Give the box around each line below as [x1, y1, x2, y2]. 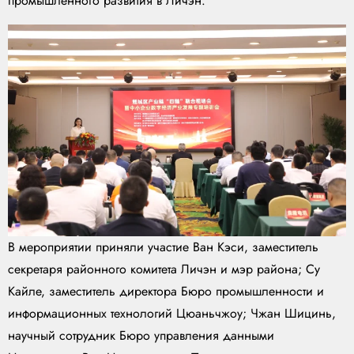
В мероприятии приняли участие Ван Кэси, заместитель [8, 238, 318, 257]
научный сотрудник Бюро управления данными [8, 326, 274, 345]
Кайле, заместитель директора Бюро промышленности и [8, 282, 324, 301]
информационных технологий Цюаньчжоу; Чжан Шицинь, [8, 304, 336, 323]
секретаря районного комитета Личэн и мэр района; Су [8, 260, 320, 279]
